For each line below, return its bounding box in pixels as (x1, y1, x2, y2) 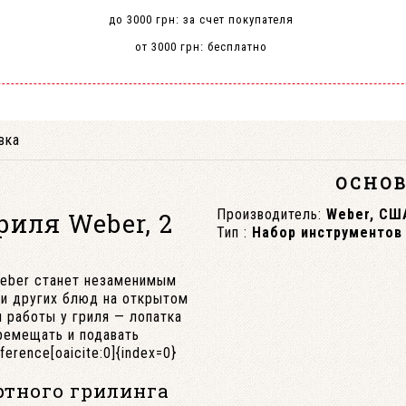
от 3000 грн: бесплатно (135, 40, 268, 53)
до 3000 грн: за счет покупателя (109, 13, 295, 26)
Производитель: (217, 206, 322, 223)
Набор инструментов (252, 224, 402, 241)
